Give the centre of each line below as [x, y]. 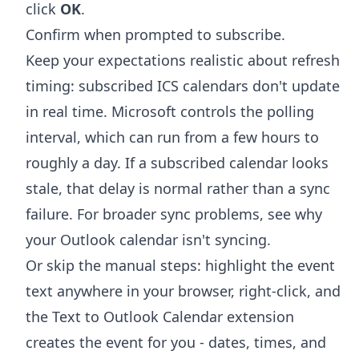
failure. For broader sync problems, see [160, 214]
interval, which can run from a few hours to [172, 137]
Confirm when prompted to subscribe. [155, 34]
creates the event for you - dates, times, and [176, 342]
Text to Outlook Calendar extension [173, 316]
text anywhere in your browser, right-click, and [183, 290]
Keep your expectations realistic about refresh [183, 60]
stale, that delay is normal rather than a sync [178, 188]
